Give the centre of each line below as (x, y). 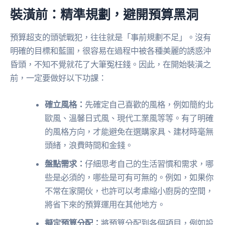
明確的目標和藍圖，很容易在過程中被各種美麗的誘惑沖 (110, 51)
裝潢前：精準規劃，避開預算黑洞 (104, 14)
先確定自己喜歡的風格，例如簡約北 (149, 105)
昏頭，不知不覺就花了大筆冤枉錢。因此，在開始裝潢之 (110, 65)
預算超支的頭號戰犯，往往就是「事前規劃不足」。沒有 (110, 37)
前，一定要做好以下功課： (58, 78)
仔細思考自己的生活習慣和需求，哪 (149, 164)
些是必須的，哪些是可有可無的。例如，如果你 (129, 178)
